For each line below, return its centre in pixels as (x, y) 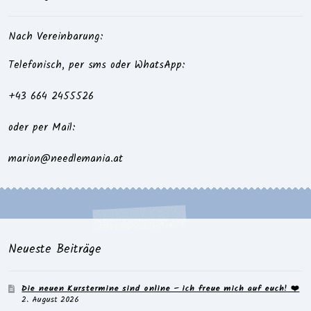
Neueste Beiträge (54, 250)
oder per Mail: (42, 128)
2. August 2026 (51, 300)
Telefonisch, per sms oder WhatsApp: (96, 65)
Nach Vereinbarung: (56, 36)
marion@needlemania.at (65, 159)
